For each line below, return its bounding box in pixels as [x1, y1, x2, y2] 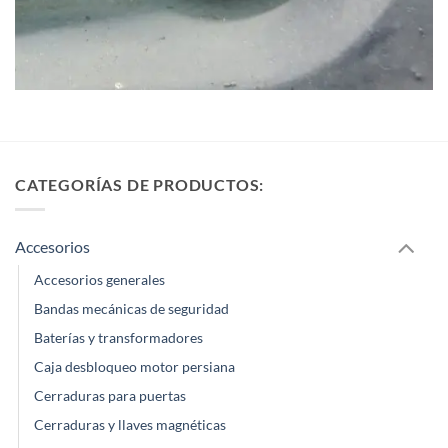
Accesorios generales [34, 271, 165, 289]
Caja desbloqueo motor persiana [34, 358, 235, 376]
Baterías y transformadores [34, 329, 203, 347]
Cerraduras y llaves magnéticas [34, 416, 226, 434]
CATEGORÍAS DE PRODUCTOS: [15, 175, 265, 195]
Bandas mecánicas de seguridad [34, 300, 229, 318]
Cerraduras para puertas [34, 387, 186, 405]
